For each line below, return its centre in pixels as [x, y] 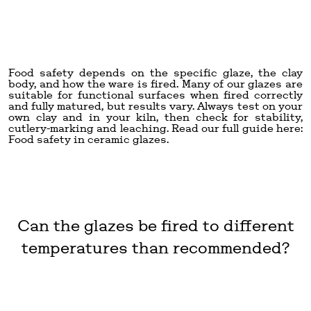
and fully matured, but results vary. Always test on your [155, 106]
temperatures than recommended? [155, 247]
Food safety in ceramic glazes [87, 139]
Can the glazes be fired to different [155, 225]
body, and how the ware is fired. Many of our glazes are [155, 83]
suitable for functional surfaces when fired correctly [155, 94]
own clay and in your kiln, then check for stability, [155, 117]
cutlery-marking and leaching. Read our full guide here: [155, 128]
